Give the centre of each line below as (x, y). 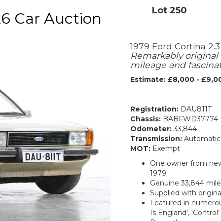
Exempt (165, 148)
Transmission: (156, 139)
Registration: (154, 109)
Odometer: (151, 129)
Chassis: (146, 119)
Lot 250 (169, 10)
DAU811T (195, 109)
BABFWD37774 (189, 119)
